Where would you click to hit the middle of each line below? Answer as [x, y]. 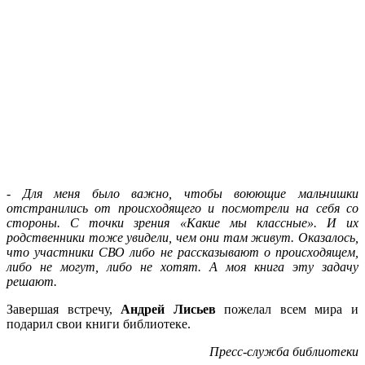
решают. [32, 281]
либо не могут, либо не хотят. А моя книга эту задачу [182, 266]
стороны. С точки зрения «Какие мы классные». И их [182, 222]
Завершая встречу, [64, 309]
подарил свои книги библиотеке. [102, 323]
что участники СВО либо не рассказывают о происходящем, [182, 252]
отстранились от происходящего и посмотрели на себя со [182, 208]
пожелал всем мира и [287, 309]
